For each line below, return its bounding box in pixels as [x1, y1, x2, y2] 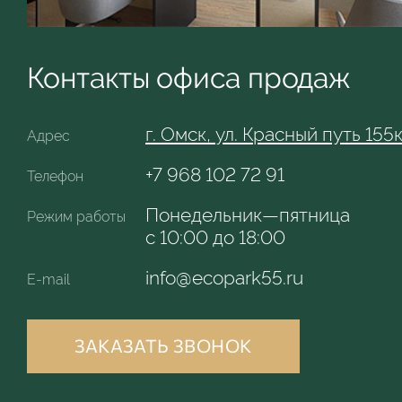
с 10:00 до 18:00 [145, 225, 285, 249]
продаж [248, 60, 350, 94]
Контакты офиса [27, 60, 249, 94]
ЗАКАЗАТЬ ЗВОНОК [74, 335, 252, 357]
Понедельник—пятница [145, 203, 350, 226]
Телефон [27, 167, 83, 185]
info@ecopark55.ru [145, 266, 303, 289]
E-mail [27, 270, 70, 288]
